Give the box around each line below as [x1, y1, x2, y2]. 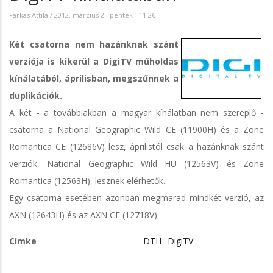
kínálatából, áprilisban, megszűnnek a [9, 72, 179, 84]
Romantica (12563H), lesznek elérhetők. [9, 174, 165, 186]
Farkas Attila [9, 10, 48, 19]
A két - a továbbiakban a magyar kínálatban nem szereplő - [9, 106, 264, 118]
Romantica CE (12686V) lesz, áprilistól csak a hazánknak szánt [9, 140, 264, 152]
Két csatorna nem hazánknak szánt [9, 38, 179, 50]
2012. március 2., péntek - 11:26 [54, 10, 155, 19]
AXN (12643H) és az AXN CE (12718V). [9, 208, 159, 221]
